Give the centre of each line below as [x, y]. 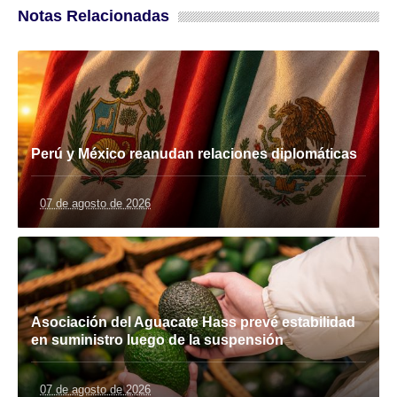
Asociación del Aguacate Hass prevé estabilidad [193, 323]
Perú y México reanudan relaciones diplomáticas [194, 154]
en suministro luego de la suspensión [157, 340]
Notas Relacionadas [93, 16]
